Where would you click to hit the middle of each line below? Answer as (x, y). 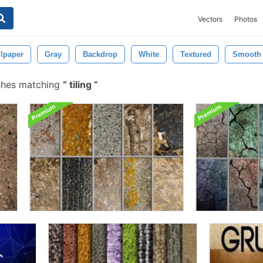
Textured (196, 54)
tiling (80, 85)
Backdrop (100, 54)
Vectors (210, 19)
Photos (246, 19)
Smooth (247, 54)
